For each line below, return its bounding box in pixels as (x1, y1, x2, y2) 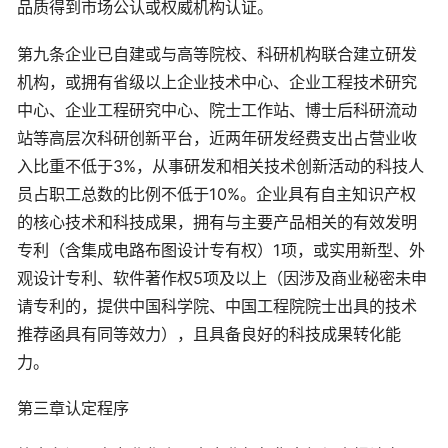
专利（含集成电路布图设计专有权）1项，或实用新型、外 (17, 239, 425, 260)
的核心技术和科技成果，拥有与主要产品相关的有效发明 (17, 211, 417, 232)
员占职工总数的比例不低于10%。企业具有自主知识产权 (17, 183, 416, 204)
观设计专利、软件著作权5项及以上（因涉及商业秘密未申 (17, 267, 427, 288)
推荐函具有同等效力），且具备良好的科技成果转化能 (17, 323, 401, 344)
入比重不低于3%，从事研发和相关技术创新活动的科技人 (17, 155, 424, 176)
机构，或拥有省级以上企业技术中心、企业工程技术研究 (17, 71, 417, 92)
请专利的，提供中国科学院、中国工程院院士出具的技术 (17, 295, 417, 316)
